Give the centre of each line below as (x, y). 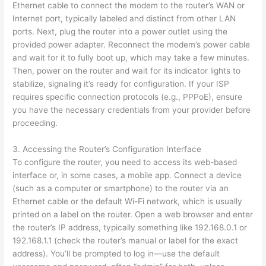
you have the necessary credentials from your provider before (132, 110)
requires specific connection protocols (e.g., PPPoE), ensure (128, 97)
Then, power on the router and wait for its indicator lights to (127, 71)
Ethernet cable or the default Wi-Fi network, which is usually (128, 202)
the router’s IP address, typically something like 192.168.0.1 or (130, 228)
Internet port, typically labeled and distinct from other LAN (124, 19)
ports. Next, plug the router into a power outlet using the (120, 32)
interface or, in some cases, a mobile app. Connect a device (127, 175)
